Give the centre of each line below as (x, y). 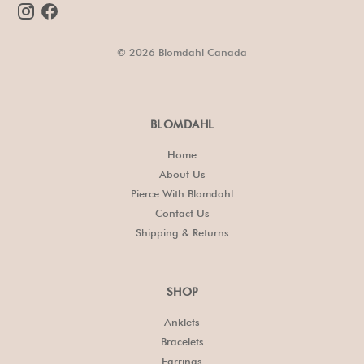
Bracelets (182, 342)
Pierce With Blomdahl (182, 193)
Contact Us (182, 212)
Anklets (182, 322)
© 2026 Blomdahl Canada (182, 52)
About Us (182, 173)
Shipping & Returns (182, 232)
